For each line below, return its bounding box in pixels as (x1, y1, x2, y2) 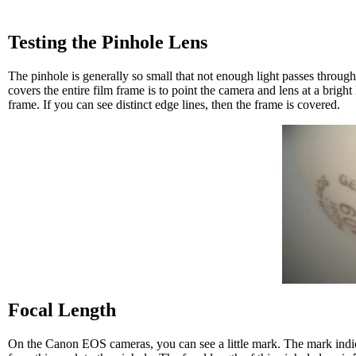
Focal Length (8, 299, 116, 320)
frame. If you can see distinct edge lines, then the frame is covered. (8, 97, 340, 111)
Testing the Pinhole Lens (8, 31, 207, 52)
